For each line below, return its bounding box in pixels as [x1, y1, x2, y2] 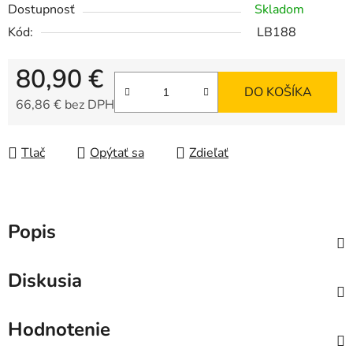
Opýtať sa [90, 144, 144, 162]
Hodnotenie [8, 317, 110, 343]
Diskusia [8, 268, 82, 294]
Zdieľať [189, 144, 229, 162]
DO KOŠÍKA [243, 84, 312, 102]
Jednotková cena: [15, 121, 110, 139]
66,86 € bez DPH [16, 96, 114, 114]
